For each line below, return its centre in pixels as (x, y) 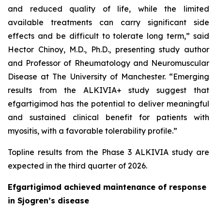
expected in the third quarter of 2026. (77, 166)
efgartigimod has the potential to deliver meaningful (108, 104)
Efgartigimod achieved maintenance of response (107, 187)
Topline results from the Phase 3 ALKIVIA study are (108, 152)
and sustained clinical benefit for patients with (108, 117)
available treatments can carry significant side (108, 23)
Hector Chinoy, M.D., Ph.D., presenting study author (108, 50)
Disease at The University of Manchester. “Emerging (108, 77)
